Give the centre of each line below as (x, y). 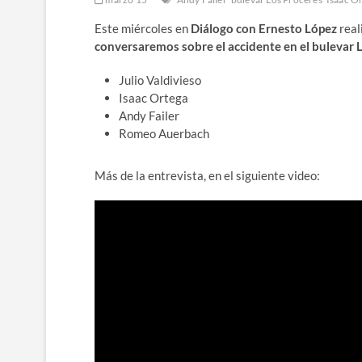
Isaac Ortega (154, 98)
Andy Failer (149, 116)
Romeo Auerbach (164, 134)
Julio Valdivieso (160, 80)
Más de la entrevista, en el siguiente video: (207, 176)
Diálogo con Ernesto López (264, 29)
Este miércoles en (143, 29)
